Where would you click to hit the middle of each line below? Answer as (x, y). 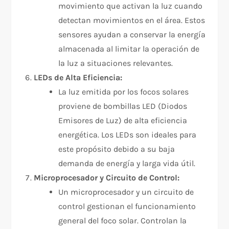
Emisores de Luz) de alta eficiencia (123, 121)
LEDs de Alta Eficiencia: (78, 78)
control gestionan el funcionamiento (127, 207)
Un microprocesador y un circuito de (126, 192)
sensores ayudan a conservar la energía (132, 35)
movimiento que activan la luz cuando (131, 6)
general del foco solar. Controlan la (123, 221)
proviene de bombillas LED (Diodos (123, 106)
